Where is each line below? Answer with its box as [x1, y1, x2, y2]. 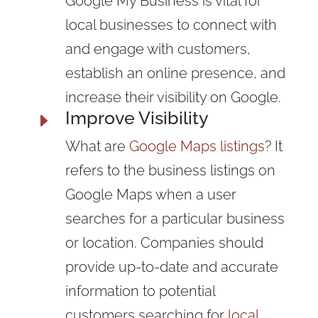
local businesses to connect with [65, 16, 277, 33]
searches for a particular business [65, 209, 285, 227]
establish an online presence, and [65, 64, 285, 82]
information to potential [65, 282, 215, 300]
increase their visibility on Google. [65, 88, 281, 106]
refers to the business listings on [65, 161, 275, 179]
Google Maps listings [128, 137, 265, 155]
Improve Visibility [65, 106, 209, 128]
